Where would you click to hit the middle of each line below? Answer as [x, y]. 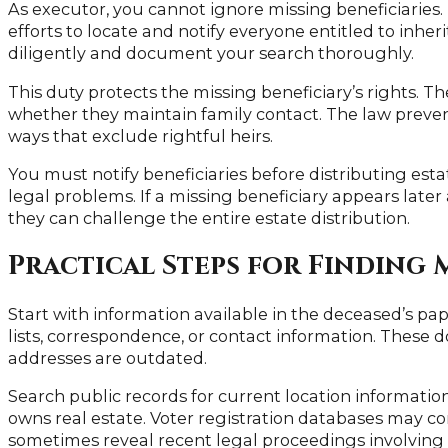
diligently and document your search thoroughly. [211, 53]
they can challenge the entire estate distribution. [209, 217]
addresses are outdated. [107, 358]
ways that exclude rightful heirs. [140, 135]
